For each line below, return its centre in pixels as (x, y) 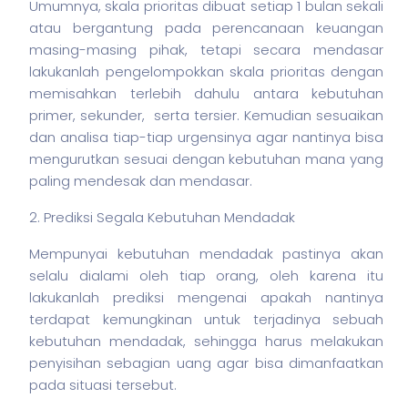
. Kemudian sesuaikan (310, 115)
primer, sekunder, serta (112, 115)
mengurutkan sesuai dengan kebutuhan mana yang (206, 159)
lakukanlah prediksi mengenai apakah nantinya (206, 297)
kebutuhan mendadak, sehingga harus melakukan (206, 341)
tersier (215, 115)
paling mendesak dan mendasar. (141, 181)
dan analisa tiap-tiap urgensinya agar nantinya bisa (206, 137)
